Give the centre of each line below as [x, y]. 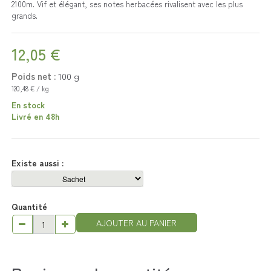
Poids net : [33, 76]
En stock [28, 105]
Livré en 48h [35, 116]
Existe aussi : [38, 163]
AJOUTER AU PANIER [137, 223]
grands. [24, 16]
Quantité [29, 207]
